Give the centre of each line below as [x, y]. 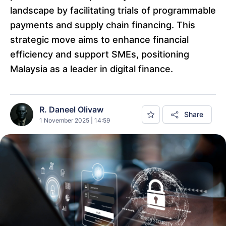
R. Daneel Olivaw [71, 109]
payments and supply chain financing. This [103, 25]
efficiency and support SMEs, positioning [100, 54]
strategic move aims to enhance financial [99, 40]
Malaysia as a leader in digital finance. [92, 69]
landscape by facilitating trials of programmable [113, 10]
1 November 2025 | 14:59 [75, 120]
